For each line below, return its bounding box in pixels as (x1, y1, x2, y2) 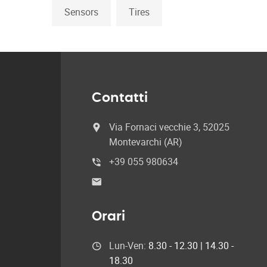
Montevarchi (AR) (109, 135, 182, 148)
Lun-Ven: (109, 239, 148, 252)
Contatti (92, 91, 148, 104)
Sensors (64, 5, 98, 18)
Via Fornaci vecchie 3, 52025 (109, 120, 229, 133)
